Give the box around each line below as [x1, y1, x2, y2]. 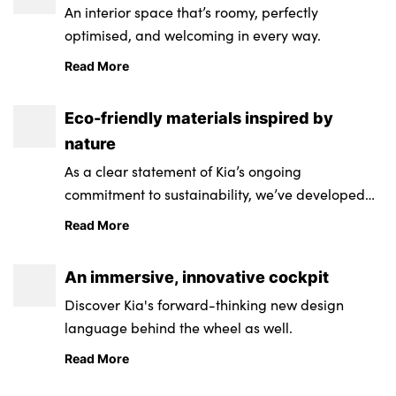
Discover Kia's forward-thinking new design [65, 294, 345, 314]
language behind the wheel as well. [65, 317, 293, 337]
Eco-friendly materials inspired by [65, 105, 334, 129]
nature [65, 131, 117, 155]
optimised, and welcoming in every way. [65, 25, 322, 44]
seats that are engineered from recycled [65, 207, 324, 226]
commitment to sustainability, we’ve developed [65, 184, 366, 203]
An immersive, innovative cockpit [65, 264, 330, 288]
